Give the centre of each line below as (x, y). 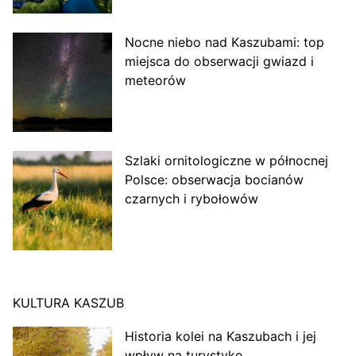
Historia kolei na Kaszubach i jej (220, 336)
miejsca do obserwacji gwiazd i (219, 62)
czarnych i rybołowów (191, 198)
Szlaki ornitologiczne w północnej (226, 160)
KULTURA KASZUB (68, 302)
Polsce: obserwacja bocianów (214, 179)
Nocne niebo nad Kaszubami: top (224, 43)
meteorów (155, 81)
